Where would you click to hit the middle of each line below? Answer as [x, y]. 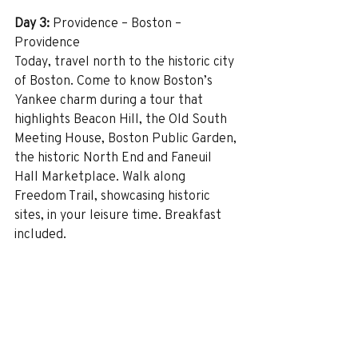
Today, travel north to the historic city [126, 61]
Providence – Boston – [117, 22]
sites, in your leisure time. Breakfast [119, 214]
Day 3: [32, 22]
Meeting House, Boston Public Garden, [127, 137]
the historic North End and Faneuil [115, 157]
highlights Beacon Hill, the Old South [122, 118]
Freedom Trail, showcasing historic [114, 195]
